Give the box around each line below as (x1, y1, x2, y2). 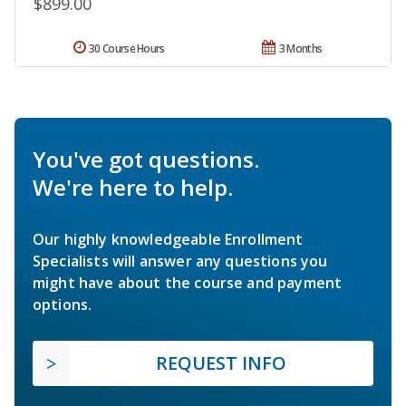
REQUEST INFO (156, 351, 286, 376)
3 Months (278, 41, 323, 57)
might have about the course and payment (33, 273, 343, 294)
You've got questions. (33, 144, 259, 175)
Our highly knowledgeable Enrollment (33, 229, 304, 250)
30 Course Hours (89, 41, 165, 57)
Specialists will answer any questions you (33, 251, 328, 272)
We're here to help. (33, 172, 233, 203)
